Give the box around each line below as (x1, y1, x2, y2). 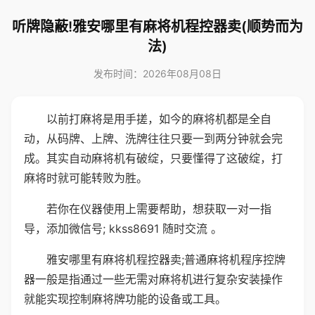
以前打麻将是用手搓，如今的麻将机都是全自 (46, 112, 271, 126)
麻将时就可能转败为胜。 (24, 171, 148, 185)
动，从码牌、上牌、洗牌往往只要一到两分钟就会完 (24, 131, 283, 146)
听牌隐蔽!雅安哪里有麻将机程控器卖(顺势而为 (12, 18, 303, 35)
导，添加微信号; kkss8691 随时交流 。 (24, 221, 222, 236)
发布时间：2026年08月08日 (94, 67, 221, 79)
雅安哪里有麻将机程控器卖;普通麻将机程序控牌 (46, 252, 285, 266)
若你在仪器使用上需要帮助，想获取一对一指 (46, 202, 271, 216)
